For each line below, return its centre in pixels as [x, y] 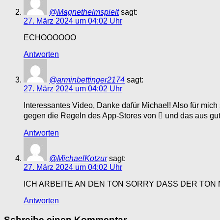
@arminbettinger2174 [87, 80]
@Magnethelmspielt [84, 12]
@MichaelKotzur [78, 159]
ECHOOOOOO [50, 38]
